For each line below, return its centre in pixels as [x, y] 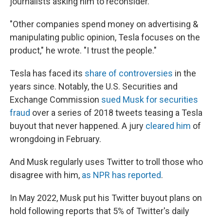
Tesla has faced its [47, 73]
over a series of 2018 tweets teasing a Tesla [116, 113]
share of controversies [129, 73]
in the [184, 73]
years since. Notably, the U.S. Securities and [94, 87]
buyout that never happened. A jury [78, 126]
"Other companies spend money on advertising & [104, 24]
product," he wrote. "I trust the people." [83, 51]
